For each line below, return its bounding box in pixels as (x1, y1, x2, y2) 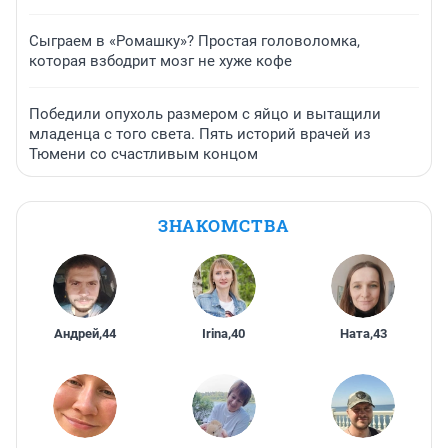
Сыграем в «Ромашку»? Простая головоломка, (29, 32, 360, 51)
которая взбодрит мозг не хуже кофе (29, 52, 292, 71)
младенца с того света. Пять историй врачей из (29, 125, 371, 144)
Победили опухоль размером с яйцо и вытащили (29, 105, 381, 124)
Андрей (53, 326, 99, 342)
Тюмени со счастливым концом (29, 145, 258, 164)
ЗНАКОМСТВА (158, 214, 290, 238)
